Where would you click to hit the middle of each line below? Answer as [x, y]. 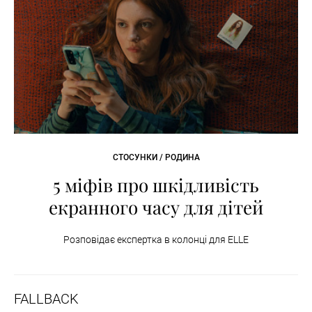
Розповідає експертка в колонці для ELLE [156, 239]
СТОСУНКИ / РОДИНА [156, 157]
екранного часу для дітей [156, 207]
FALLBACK [46, 298]
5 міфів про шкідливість [156, 185]
